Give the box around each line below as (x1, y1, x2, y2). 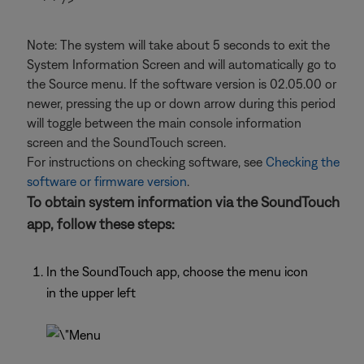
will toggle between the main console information (27, 115, 301, 130)
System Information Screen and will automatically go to (27, 57, 336, 71)
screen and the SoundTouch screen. (27, 135, 226, 149)
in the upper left (46, 285, 136, 300)
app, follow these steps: (27, 215, 175, 232)
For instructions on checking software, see (27, 154, 266, 169)
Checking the (266, 154, 340, 169)
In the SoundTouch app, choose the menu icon (46, 264, 308, 279)
